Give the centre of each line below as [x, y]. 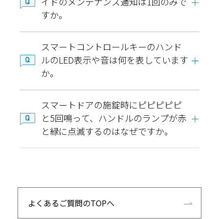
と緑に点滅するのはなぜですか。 [107, 131]
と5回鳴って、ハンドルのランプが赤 [114, 118]
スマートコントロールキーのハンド [111, 47]
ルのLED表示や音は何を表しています [115, 60]
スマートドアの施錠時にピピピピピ [111, 105]
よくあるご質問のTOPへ [71, 203]
